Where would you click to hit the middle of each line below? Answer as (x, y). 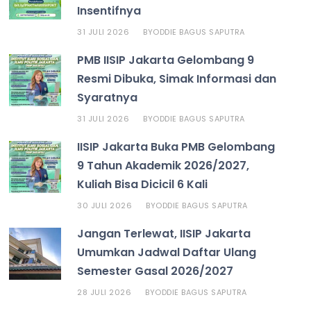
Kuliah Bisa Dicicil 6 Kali (143, 184)
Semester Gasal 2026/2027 (155, 271)
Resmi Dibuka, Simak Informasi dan (177, 78)
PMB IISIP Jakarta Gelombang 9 (166, 60)
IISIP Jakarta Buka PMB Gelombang (176, 146)
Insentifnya (109, 10)
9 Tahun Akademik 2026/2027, (163, 165)
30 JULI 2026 (105, 205)
